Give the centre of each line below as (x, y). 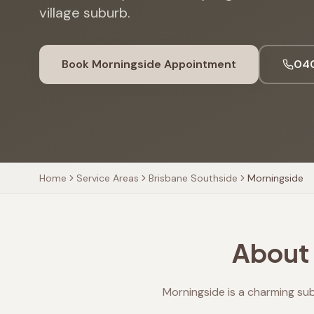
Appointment (199, 64)
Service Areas (108, 178)
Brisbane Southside (193, 178)
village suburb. (85, 13)
